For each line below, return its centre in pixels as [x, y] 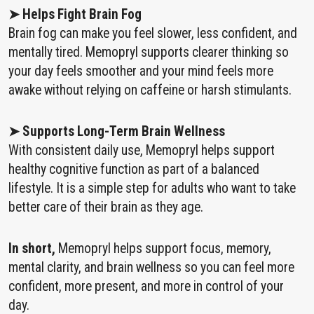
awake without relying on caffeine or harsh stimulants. [150, 90]
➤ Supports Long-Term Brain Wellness [117, 132]
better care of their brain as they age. [106, 207]
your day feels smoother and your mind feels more [141, 71]
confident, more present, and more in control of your [146, 287]
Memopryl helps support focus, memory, [163, 249]
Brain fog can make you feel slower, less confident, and [153, 34]
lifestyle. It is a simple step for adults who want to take [152, 189]
